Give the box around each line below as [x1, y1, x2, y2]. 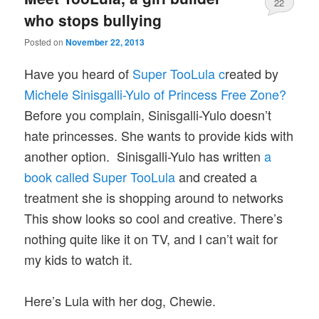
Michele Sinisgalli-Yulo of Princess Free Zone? [24, 84, 287, 103]
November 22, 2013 [66, 35, 145, 48]
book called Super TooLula [24, 167, 179, 186]
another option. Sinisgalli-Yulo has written [24, 146, 265, 165]
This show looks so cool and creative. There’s [24, 208, 283, 227]
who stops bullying [24, 9, 162, 31]
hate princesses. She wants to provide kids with [24, 125, 294, 145]
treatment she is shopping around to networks [24, 187, 284, 206]
